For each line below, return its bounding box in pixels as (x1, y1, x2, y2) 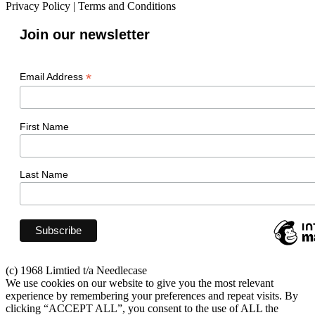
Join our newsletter (20, 26, 150, 42)
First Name (20, 120, 69, 132)
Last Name (20, 169, 68, 181)
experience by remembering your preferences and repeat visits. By (6, 290, 298, 302)
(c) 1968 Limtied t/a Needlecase (6, 264, 147, 277)
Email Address (20, 70, 86, 82)
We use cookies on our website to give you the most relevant (6, 277, 274, 290)
